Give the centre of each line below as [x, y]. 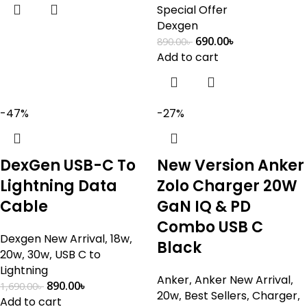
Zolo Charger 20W [227, 186]
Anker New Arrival [243, 280]
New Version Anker [231, 165]
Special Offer [192, 10]
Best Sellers [216, 296]
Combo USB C [210, 227]
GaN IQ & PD [204, 207]
